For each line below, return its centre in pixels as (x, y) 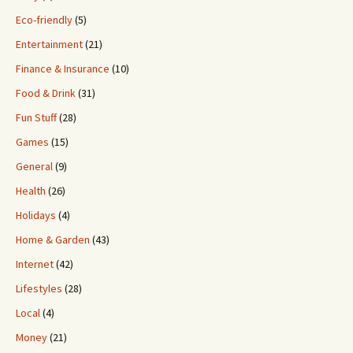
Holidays (36, 215)
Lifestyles (39, 288)
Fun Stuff (36, 117)
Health (31, 191)
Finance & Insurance (63, 69)
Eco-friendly (44, 20)
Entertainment (49, 44)
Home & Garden (53, 240)
